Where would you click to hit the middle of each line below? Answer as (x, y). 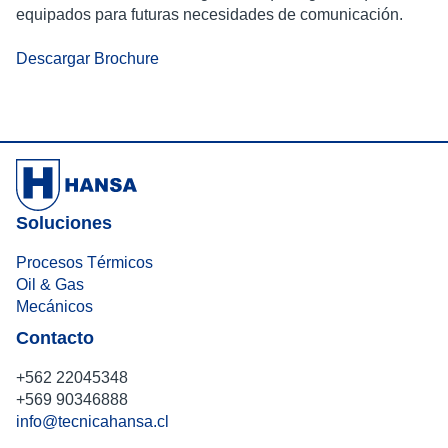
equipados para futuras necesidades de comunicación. (209, 14)
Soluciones (64, 222)
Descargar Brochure (87, 59)
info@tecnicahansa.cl (92, 421)
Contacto (55, 337)
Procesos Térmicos (84, 262)
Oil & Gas (50, 284)
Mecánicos (54, 306)
